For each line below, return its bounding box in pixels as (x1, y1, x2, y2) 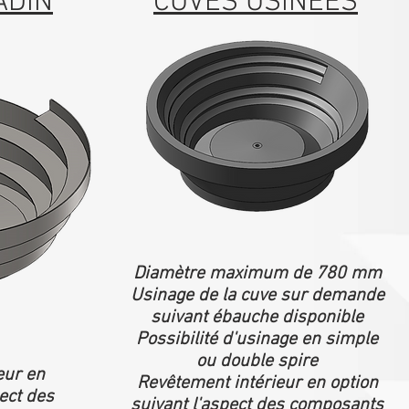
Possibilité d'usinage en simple (136, 329, 378, 351)
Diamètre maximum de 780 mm (132, 263, 382, 285)
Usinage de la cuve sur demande (130, 285, 384, 307)
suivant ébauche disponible (151, 307, 363, 329)
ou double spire (196, 351, 318, 372)
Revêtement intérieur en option (136, 372, 378, 394)
